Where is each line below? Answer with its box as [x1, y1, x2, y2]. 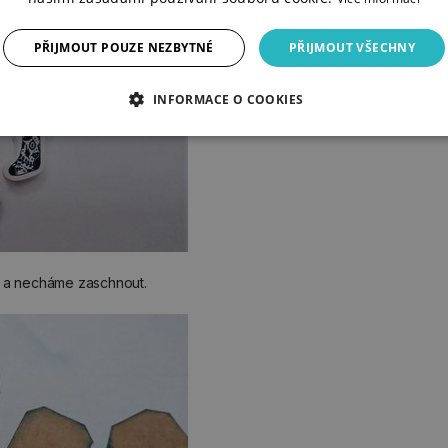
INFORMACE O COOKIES [152, 91, 304, 108]
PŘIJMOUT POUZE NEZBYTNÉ [33, 39, 214, 56]
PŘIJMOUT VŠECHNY [288, 39, 416, 56]
